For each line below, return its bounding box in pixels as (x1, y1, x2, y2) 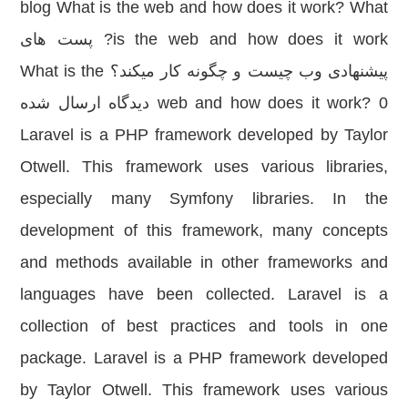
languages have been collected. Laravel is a (20, 285, 388, 304)
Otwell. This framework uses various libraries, (20, 158, 388, 177)
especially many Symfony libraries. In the (20, 189, 388, 209)
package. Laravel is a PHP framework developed (20, 349, 388, 368)
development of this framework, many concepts (20, 221, 388, 240)
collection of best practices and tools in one (20, 317, 388, 336)
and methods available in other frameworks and (20, 253, 388, 272)
